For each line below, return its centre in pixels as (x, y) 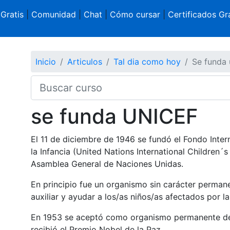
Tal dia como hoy (147, 61)
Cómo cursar (135, 14)
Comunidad (53, 14)
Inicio (45, 61)
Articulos (84, 61)
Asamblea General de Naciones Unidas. (107, 164)
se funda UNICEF (114, 116)
